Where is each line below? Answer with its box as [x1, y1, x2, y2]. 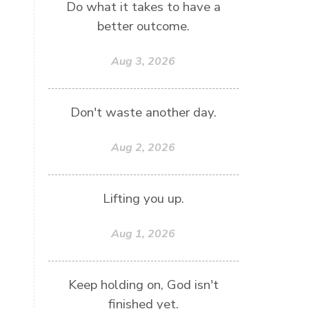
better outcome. [97, 17, 190, 35]
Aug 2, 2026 [111, 140, 176, 155]
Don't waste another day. [70, 103, 217, 121]
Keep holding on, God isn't [68, 276, 219, 294]
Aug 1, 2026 [111, 226, 176, 241]
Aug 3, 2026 [111, 54, 176, 69]
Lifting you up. [102, 190, 184, 208]
